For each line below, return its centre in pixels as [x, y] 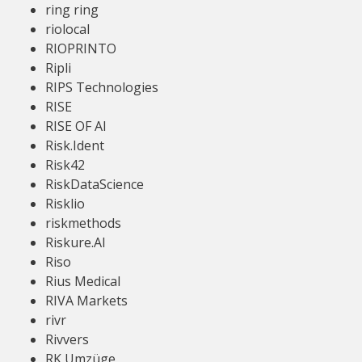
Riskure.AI [76, 242]
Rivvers [67, 339]
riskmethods [83, 223]
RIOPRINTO [81, 48]
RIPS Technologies [102, 87]
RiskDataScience [95, 184]
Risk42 [65, 165]
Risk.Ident [75, 145]
